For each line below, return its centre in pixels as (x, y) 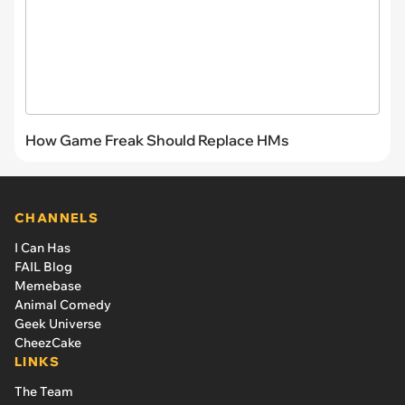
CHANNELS (57, 217)
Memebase (48, 285)
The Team (44, 391)
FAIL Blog (43, 266)
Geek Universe (58, 323)
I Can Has (42, 247)
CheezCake (48, 342)
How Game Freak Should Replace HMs (157, 140)
